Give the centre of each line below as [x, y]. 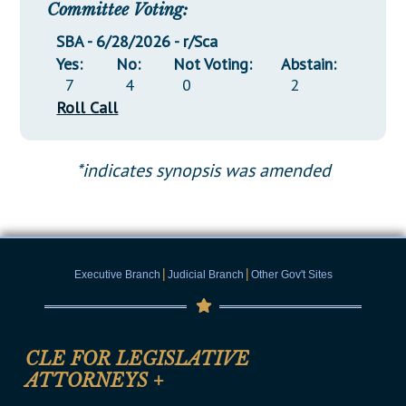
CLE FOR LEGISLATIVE [138, 359]
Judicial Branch [205, 275]
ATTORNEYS [90, 381]
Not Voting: [212, 64]
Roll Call [87, 108]
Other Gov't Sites [291, 275]
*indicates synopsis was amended [203, 171]
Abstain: [309, 64]
